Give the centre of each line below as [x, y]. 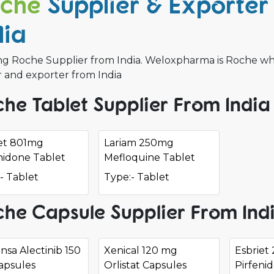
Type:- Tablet [136, 177]
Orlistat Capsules [145, 265]
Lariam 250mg [139, 143]
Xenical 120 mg [140, 250]
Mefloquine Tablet [149, 157]
